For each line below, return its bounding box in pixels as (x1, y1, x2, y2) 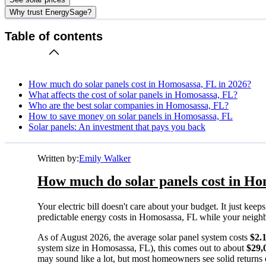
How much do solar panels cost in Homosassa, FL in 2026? (28, 78, 251, 89)
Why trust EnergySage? (9, 7, 91, 17)
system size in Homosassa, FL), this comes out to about (37, 242, 247, 253)
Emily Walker (79, 153, 131, 163)
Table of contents (5, 30, 103, 43)
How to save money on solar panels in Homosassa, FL (28, 110, 233, 121)
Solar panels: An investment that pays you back (28, 121, 205, 132)
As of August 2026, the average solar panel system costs (37, 232, 251, 242)
